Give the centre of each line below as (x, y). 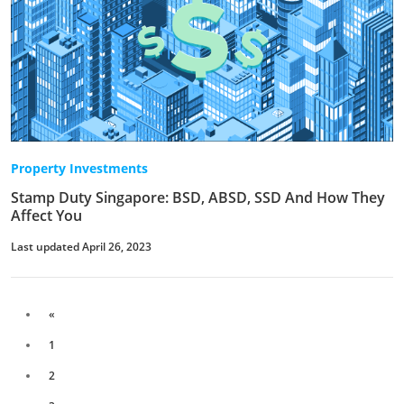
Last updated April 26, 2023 (81, 247)
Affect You (46, 216)
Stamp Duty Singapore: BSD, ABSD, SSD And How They (198, 198)
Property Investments (79, 169)
